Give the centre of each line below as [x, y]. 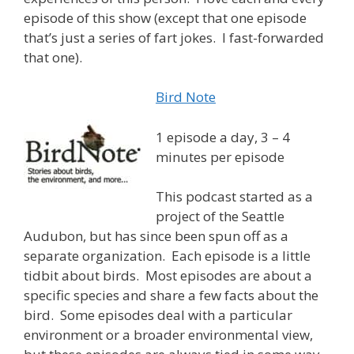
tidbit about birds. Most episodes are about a [168, 276]
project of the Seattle [220, 217]
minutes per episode [220, 156]
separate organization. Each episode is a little [167, 256]
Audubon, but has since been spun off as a [156, 236]
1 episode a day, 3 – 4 [223, 137]
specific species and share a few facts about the [171, 296]
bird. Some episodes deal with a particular [158, 315]
